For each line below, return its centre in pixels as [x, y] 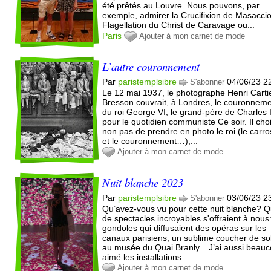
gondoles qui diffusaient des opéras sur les [184, 228]
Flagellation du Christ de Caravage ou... [179, 24]
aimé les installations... [146, 257]
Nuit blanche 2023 [143, 182]
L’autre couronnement [151, 66]
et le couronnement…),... [150, 141]
